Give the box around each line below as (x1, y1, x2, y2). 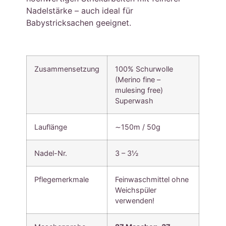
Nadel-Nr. (34, 148, 68, 157)
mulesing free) (115, 85, 163, 94)
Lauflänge (34, 122, 68, 131)
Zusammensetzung (34, 64, 100, 73)
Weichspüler (115, 185, 157, 194)
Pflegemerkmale (34, 175, 89, 184)
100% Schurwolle (115, 64, 174, 73)
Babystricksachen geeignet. (26, 18, 132, 28)
